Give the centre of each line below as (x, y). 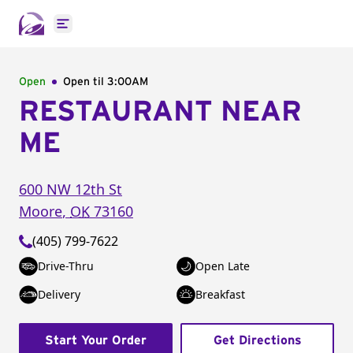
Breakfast (220, 294)
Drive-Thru (66, 266)
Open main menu (114, 32)
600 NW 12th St (71, 189)
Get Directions (257, 340)
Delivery (59, 294)
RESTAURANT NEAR (160, 112)
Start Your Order (96, 340)
